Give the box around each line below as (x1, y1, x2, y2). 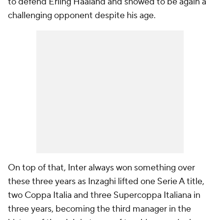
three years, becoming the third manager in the (8, 203, 191, 215)
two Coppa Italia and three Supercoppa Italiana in (8, 190, 200, 201)
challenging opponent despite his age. (8, 10, 156, 21)
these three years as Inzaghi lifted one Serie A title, (8, 176, 204, 187)
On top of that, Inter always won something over (8, 162, 195, 173)
